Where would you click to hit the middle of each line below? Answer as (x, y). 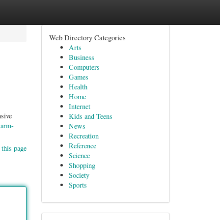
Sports (78, 185)
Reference (82, 146)
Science (79, 155)
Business (81, 57)
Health (78, 87)
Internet (79, 106)
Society (79, 175)
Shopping (82, 165)
